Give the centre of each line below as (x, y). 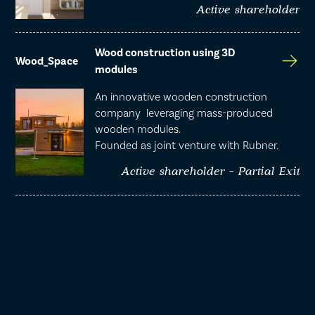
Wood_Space (47, 61)
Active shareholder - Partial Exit (210, 173)
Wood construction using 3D (165, 52)
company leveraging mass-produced (184, 113)
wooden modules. (138, 129)
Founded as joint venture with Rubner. (187, 146)
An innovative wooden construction (181, 97)
